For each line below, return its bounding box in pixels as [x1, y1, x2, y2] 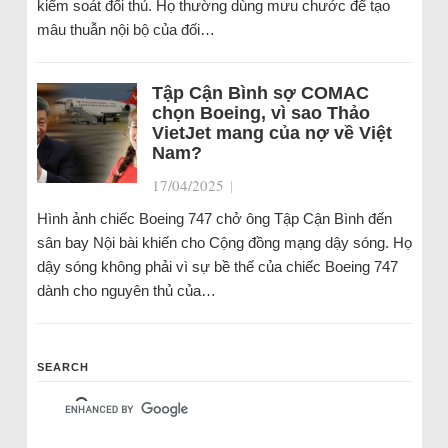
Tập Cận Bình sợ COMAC [151, 83, 369, 103]
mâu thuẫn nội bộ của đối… [36, 21, 215, 38]
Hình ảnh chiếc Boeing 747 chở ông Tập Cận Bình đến [36, 210, 392, 227]
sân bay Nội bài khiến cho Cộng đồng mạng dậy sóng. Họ [36, 234, 412, 251]
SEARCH [36, 361, 89, 373]
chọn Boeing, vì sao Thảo [151, 103, 370, 123]
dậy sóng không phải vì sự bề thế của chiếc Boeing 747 [36, 258, 398, 275]
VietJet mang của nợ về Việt [151, 123, 392, 143]
